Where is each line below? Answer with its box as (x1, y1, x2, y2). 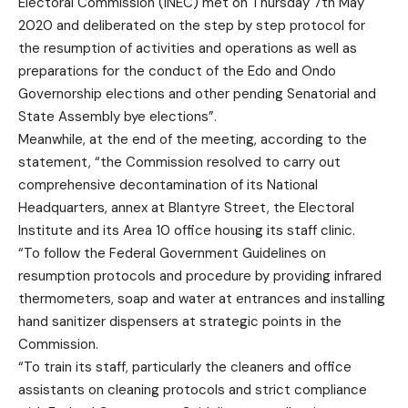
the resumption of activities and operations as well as (18, 39, 357, 58)
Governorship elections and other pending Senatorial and (18, 85, 376, 104)
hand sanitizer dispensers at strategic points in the (18, 312, 342, 331)
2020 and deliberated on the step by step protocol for (18, 16, 365, 36)
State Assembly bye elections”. (18, 107, 217, 127)
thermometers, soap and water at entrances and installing (18, 290, 385, 309)
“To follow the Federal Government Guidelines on (18, 244, 326, 263)
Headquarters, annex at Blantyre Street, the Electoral (18, 199, 354, 218)
